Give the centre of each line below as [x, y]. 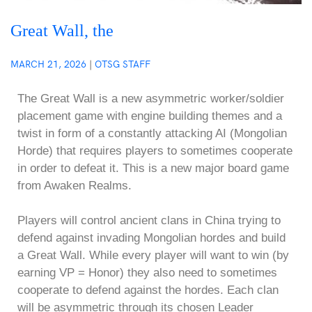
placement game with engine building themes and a [150, 116]
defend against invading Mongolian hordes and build [151, 238]
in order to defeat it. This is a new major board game [153, 168]
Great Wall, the [62, 30]
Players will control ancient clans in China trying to [149, 221]
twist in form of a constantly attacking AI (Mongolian [152, 133]
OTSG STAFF [123, 63]
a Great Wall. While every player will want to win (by [153, 256]
